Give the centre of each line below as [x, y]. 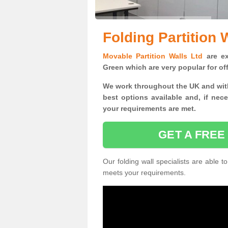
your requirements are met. [149, 108]
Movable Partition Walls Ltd [153, 56]
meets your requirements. [144, 173]
